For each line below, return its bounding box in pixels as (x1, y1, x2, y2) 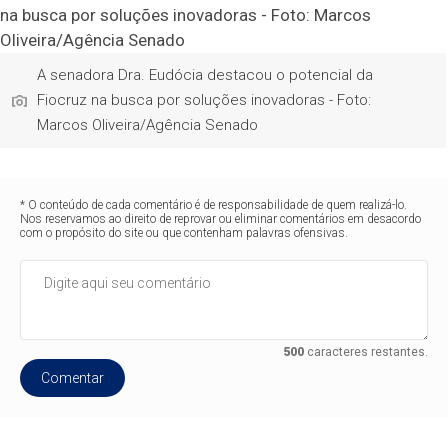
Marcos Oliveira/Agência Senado (37, 116, 259, 134)
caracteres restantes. (303, 345, 428, 359)
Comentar (41, 370, 105, 386)
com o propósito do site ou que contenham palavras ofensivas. (20, 226, 349, 240)
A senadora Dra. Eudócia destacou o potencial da (37, 66, 374, 84)
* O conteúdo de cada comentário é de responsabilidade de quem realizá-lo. (20, 198, 408, 212)
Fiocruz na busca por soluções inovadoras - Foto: (37, 91, 372, 109)
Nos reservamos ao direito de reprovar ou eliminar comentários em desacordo (20, 212, 422, 226)
